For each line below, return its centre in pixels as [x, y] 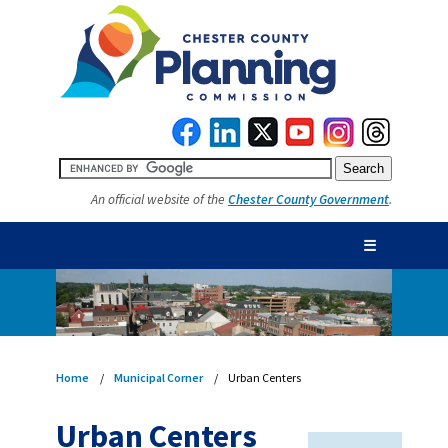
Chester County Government [308, 199]
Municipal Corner [158, 377]
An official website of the [159, 199]
